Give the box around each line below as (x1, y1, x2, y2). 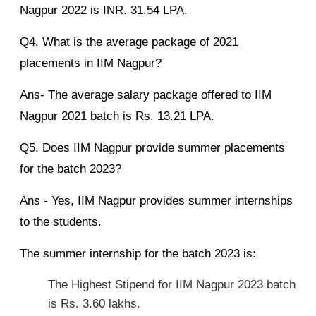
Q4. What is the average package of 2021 (20, 35, 238, 49)
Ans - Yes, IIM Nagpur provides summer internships (20, 194, 293, 208)
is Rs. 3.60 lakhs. (48, 297, 140, 311)
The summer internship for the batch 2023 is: (20, 247, 256, 261)
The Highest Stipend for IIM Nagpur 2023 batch (48, 278, 296, 292)
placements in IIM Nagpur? (20, 56, 162, 71)
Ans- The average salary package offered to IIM (20, 88, 272, 102)
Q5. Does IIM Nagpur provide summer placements (20, 141, 285, 155)
